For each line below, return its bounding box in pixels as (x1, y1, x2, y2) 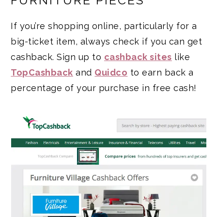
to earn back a (127, 67, 194, 78)
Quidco (94, 67, 128, 78)
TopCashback (11, 67, 73, 78)
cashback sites (104, 52, 172, 62)
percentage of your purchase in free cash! (11, 83, 197, 93)
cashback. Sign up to (11, 52, 104, 62)
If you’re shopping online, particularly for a (11, 21, 197, 31)
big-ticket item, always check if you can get (11, 36, 202, 47)
